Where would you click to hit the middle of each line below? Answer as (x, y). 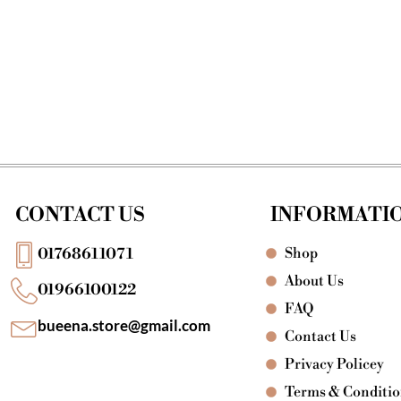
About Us (315, 281)
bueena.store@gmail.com (124, 326)
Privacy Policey (335, 364)
